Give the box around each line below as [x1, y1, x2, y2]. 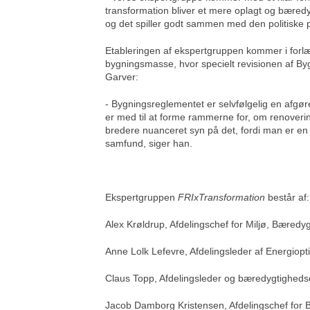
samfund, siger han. [105, 138, 192, 149]
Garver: [105, 71, 138, 83]
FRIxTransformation [178, 192, 265, 203]
